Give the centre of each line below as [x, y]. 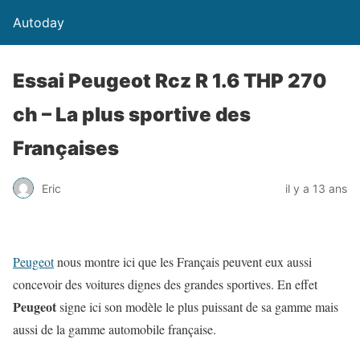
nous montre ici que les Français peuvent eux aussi [183, 262]
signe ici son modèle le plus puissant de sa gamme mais [197, 307]
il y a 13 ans [316, 188]
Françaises [66, 148]
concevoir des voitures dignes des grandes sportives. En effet [165, 284]
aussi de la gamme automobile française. [115, 329]
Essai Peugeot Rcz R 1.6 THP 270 [170, 81]
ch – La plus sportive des [132, 115]
